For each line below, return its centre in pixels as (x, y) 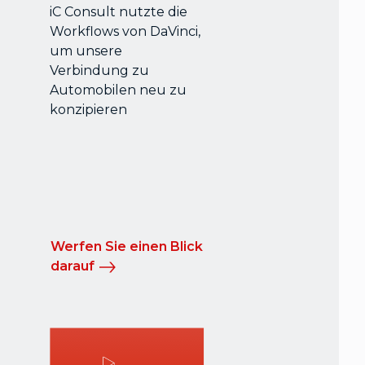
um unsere (86, 51)
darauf (73, 266)
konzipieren (89, 110)
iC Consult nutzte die (119, 12)
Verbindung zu (100, 71)
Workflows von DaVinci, (125, 32)
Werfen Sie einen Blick (127, 247)
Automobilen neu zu (119, 90)
